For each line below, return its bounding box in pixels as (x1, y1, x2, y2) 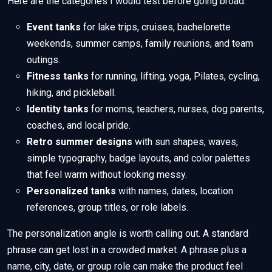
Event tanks (27, 21, 81, 33)
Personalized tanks (27, 185, 116, 197)
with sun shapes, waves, (132, 136, 238, 148)
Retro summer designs (27, 136, 132, 148)
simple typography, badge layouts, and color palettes (27, 152, 250, 165)
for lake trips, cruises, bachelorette (81, 21, 231, 33)
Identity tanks (27, 103, 89, 115)
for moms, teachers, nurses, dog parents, (89, 103, 264, 115)
